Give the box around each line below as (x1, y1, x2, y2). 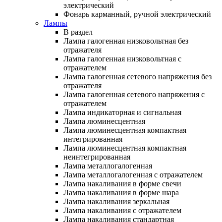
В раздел (63, 27, 93, 36)
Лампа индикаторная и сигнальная (63, 108, 181, 116)
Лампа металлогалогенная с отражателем (63, 170, 203, 179)
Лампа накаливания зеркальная (63, 197, 169, 206)
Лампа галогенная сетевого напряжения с (63, 90, 205, 99)
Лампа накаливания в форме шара (63, 188, 179, 197)
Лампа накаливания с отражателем (63, 206, 181, 215)
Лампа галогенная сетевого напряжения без (63, 72, 212, 81)
